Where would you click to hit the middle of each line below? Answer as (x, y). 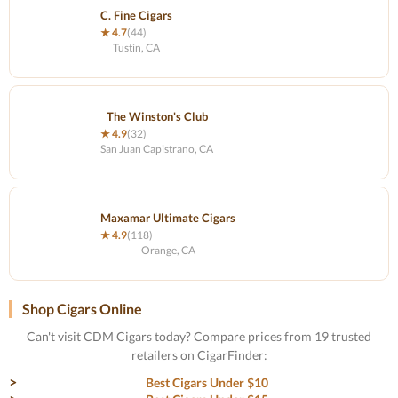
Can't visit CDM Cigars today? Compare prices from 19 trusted (199, 336)
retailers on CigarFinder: (199, 355)
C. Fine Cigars (136, 15)
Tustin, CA (136, 48)
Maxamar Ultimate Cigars (168, 218)
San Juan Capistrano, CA (157, 149)
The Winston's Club (157, 116)
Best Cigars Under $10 (207, 382)
